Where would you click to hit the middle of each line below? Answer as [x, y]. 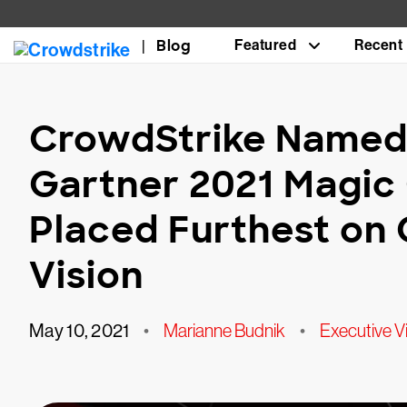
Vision [86, 275]
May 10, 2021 [79, 331]
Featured [265, 45]
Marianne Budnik [225, 331]
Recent [378, 45]
